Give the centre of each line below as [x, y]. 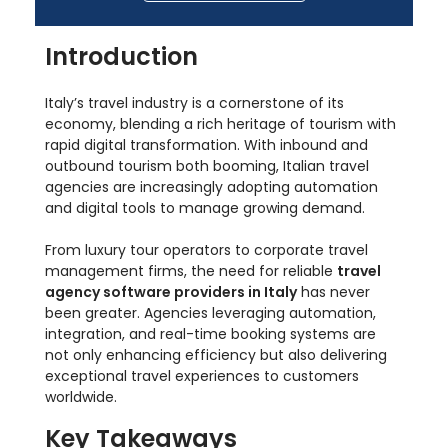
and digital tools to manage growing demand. [205, 208]
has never [333, 292]
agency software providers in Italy [171, 292]
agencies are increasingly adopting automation [211, 187]
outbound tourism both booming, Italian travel [207, 166]
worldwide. [81, 397]
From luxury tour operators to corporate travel [206, 250]
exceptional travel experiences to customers [202, 376]
